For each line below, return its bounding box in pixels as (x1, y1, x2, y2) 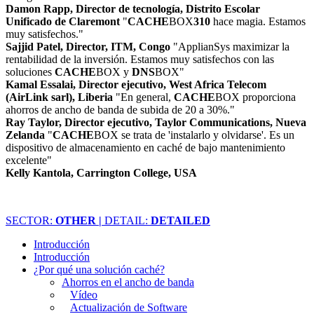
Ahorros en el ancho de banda (62, 276, 194, 288)
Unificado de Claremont (6, 15, 120, 27)
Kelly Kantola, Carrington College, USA (6, 167, 197, 179)
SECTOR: (6, 214, 55, 226)
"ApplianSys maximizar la (173, 41, 289, 53)
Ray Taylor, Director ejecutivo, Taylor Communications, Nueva (6, 116, 306, 128)
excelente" (6, 154, 52, 166)
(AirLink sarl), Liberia (6, 91, 113, 103)
